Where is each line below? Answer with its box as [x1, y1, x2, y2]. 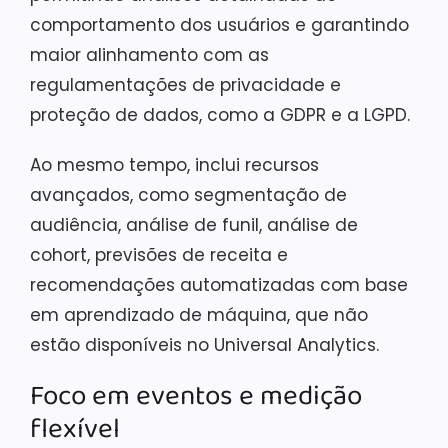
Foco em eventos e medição [30, 374, 362, 419]
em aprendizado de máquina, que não [30, 303, 368, 327]
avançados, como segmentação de [30, 183, 347, 207]
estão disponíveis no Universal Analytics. [30, 333, 379, 357]
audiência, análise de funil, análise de [30, 213, 358, 237]
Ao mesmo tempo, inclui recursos [30, 153, 319, 177]
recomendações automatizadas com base [30, 273, 408, 297]
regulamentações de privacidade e [30, 73, 341, 97]
